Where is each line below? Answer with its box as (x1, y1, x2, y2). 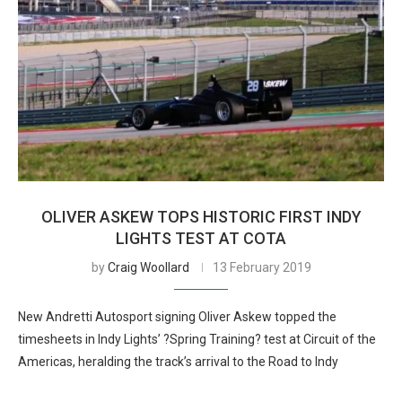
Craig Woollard (107, 260, 189, 275)
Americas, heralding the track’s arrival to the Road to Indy (18, 354, 338, 369)
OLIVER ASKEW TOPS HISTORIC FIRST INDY (40, 207, 362, 226)
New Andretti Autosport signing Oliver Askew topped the (18, 310, 336, 324)
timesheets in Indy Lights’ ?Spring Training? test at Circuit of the (18, 332, 376, 346)
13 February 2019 (212, 260, 311, 275)
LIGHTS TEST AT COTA (116, 229, 286, 248)
